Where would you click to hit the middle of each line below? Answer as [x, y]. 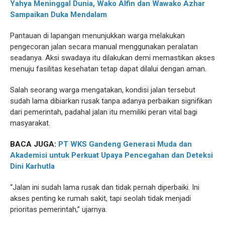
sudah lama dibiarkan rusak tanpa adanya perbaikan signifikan [111, 101]
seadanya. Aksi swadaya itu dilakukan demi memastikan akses [113, 58]
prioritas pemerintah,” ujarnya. [59, 210]
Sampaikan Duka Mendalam [59, 15]
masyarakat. [30, 123]
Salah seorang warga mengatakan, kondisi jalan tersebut [103, 90]
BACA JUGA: [34, 144]
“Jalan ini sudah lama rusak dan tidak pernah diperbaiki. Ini [105, 188]
